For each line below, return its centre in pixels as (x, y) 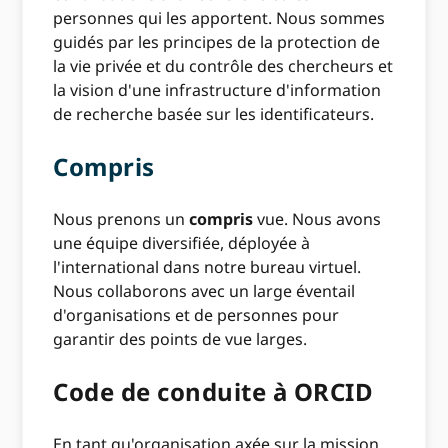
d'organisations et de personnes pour (196, 315)
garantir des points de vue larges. (180, 339)
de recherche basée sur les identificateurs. (214, 114)
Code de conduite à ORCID (213, 392)
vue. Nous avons (317, 219)
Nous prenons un (121, 219)
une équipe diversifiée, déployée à (182, 243)
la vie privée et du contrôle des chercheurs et (223, 66)
